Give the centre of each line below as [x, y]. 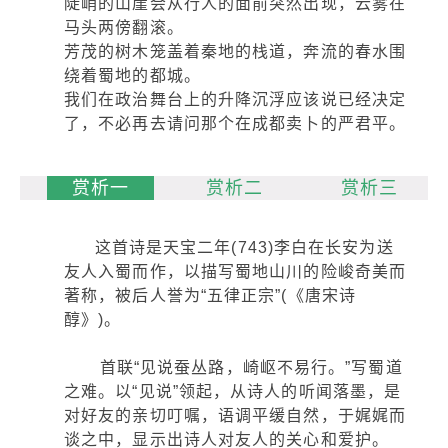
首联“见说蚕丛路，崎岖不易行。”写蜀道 [233, 367]
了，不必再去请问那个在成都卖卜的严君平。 [235, 123]
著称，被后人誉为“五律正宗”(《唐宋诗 [210, 295]
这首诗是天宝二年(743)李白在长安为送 [229, 247]
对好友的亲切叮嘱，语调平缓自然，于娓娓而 [235, 415]
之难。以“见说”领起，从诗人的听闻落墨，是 [233, 391]
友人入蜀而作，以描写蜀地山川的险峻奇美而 [235, 271]
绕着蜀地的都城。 [132, 75]
